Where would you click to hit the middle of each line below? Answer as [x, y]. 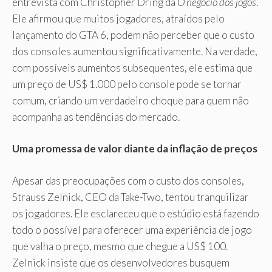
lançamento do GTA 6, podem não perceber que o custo [133, 35]
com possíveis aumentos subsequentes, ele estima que [132, 67]
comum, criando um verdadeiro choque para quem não [131, 100]
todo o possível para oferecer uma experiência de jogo [132, 229]
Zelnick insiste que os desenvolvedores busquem [121, 262]
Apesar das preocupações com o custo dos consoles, [128, 180]
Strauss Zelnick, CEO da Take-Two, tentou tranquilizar [131, 197]
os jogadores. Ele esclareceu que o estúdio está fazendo [136, 213]
